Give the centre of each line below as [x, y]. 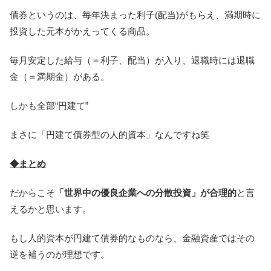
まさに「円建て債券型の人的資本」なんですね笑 [109, 135]
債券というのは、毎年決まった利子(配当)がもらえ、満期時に [135, 15]
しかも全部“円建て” [49, 106]
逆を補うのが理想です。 [60, 254]
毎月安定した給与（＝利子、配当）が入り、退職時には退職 [132, 60]
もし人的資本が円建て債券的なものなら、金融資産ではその [132, 238]
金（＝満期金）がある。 [60, 77]
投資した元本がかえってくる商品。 [82, 31]
